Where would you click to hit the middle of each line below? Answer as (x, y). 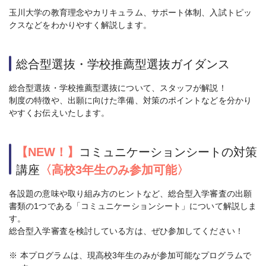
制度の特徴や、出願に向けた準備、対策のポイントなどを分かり (130, 101)
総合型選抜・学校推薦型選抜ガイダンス (123, 64)
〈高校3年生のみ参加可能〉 (114, 170)
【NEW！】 (47, 152)
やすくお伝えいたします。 (59, 113)
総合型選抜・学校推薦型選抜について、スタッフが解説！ (118, 88)
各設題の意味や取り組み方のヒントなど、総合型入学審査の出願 (130, 194)
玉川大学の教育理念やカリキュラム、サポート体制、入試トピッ (130, 13)
